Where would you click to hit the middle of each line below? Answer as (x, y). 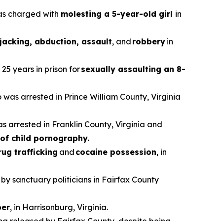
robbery (149, 41)
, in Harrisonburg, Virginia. (59, 207)
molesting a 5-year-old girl (118, 14)
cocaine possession (116, 152)
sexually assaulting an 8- (133, 69)
